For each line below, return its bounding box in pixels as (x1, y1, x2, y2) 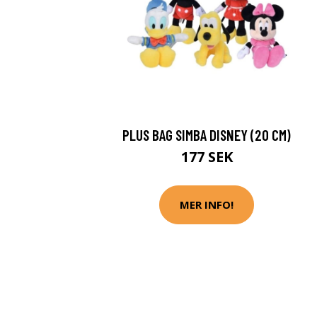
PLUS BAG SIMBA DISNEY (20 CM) (122, 125, 291, 144)
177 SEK (180, 146, 233, 166)
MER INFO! (180, 197, 234, 212)
